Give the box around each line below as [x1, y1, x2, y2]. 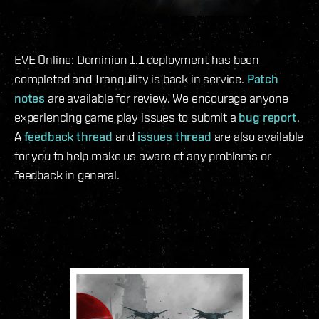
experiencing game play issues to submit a [14, 110, 239, 125]
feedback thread [23, 129, 113, 145]
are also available [211, 129, 304, 145]
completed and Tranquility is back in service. [14, 71, 247, 87]
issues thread [137, 129, 211, 145]
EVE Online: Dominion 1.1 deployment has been [14, 52, 260, 68]
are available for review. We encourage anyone [45, 90, 288, 106]
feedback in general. [14, 167, 120, 183]
